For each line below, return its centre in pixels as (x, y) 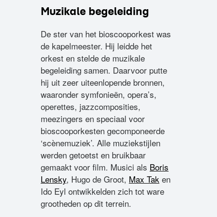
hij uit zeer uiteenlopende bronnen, (103, 82)
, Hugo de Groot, (98, 179)
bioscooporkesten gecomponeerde (103, 131)
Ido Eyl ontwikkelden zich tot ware (102, 191)
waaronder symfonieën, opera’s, (99, 94)
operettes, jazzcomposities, (91, 106)
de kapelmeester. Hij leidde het (96, 46)
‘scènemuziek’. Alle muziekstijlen (101, 143)
